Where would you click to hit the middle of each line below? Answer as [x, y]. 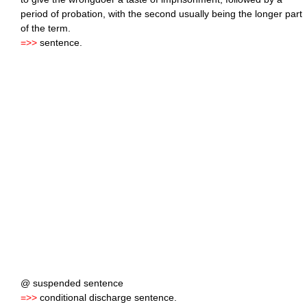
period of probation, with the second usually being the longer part [161, 14]
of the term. [46, 28]
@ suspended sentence [72, 283]
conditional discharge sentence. [107, 298]
